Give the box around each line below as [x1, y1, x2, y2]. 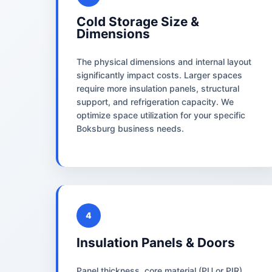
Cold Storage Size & [76, 13, 199, 29]
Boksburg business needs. [76, 123, 184, 134]
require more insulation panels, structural [76, 83, 239, 93]
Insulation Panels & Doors [76, 234, 235, 250]
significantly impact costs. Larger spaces [76, 69, 242, 80]
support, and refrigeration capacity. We [76, 96, 234, 107]
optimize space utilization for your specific [76, 109, 245, 120]
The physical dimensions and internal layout [76, 56, 251, 67]
